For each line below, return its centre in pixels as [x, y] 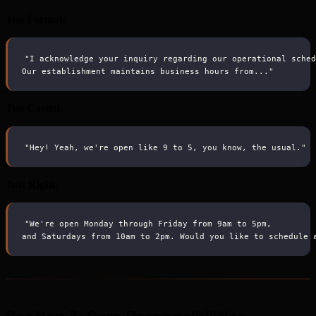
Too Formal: [36, 20]
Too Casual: [35, 109]
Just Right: [32, 185]
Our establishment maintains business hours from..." [148, 71]
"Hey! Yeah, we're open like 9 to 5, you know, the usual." [166, 147]
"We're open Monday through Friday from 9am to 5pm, [148, 223]
